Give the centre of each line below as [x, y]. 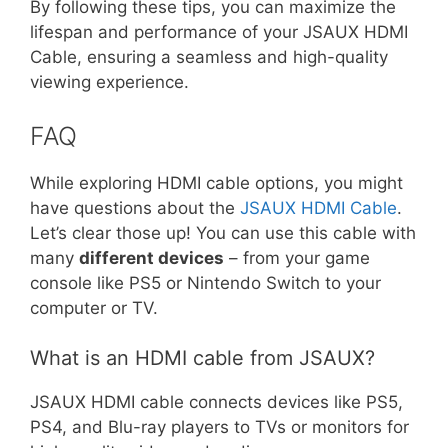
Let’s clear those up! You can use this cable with [223, 232]
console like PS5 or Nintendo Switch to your [205, 282]
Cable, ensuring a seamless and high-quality [209, 57]
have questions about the [135, 207]
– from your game [297, 257]
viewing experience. [109, 82]
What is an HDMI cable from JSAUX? [202, 358]
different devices [151, 257]
